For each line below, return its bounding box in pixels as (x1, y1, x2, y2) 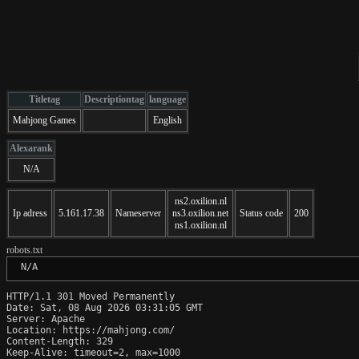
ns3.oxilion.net (172, 207, 228, 219)
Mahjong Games (13, 114, 76, 126)
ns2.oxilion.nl (174, 195, 227, 207)
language (149, 93, 186, 105)
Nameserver (115, 207, 161, 219)
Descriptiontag (84, 93, 144, 105)
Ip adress (13, 207, 47, 219)
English (153, 114, 182, 126)
